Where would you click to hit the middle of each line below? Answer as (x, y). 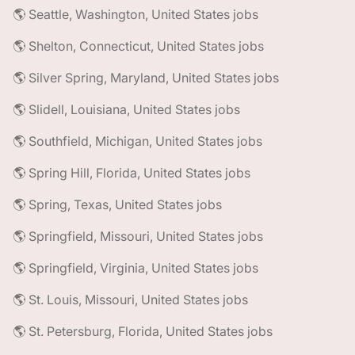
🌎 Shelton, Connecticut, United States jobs (138, 46)
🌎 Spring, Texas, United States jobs (117, 204)
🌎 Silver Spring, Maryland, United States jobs (146, 78)
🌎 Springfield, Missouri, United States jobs (138, 236)
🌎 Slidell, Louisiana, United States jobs (126, 109)
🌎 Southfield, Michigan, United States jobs (137, 141)
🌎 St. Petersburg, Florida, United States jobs (143, 331)
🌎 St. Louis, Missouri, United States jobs (130, 300)
